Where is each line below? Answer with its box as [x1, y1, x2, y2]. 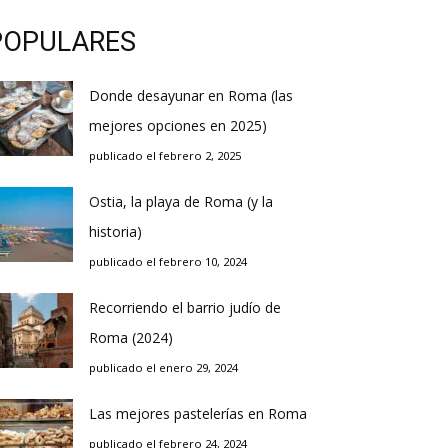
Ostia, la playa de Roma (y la [89, 192, 273, 211]
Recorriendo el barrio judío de [89, 298, 281, 317]
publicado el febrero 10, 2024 [89, 254, 247, 269]
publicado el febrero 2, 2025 [89, 148, 241, 163]
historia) [89, 222, 142, 241]
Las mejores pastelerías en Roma [89, 404, 307, 423]
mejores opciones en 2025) [89, 116, 267, 135]
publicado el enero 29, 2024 [89, 360, 238, 375]
